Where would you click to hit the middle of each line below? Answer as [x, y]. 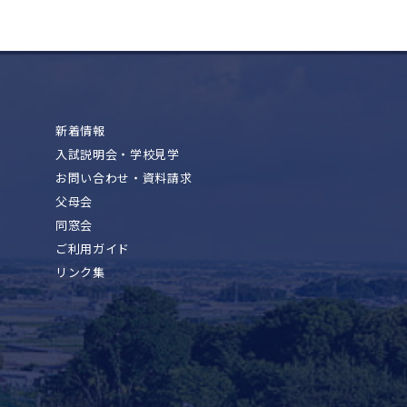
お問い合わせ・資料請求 [124, 178]
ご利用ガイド [93, 249]
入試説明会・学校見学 [118, 154]
